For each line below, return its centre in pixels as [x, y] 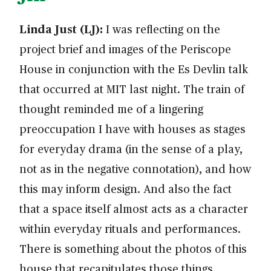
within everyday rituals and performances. [130, 229]
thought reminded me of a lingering [111, 109]
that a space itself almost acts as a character [134, 209]
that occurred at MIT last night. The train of [132, 89]
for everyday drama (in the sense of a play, [131, 149]
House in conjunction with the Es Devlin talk [134, 69]
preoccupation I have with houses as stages [132, 129]
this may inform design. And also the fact [126, 189]
